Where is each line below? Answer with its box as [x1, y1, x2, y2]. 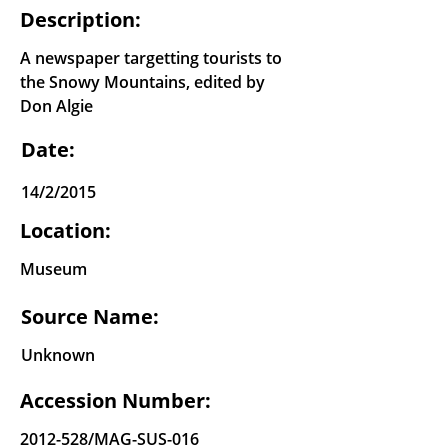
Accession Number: [20, 387, 211, 415]
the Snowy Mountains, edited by [20, 71, 265, 94]
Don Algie [20, 95, 93, 118]
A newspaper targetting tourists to [20, 47, 282, 70]
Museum [20, 258, 87, 281]
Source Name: [21, 303, 159, 331]
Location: [20, 217, 111, 245]
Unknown [21, 344, 95, 367]
